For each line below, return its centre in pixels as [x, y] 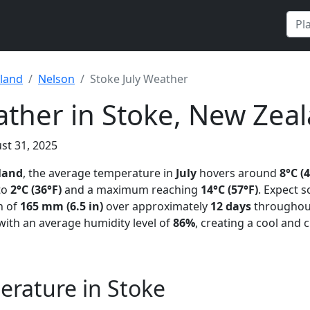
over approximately [157, 206]
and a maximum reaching [131, 190]
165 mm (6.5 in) [62, 206]
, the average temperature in [99, 173]
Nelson [56, 79]
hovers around [238, 173]
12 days [231, 206]
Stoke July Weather [139, 79]
